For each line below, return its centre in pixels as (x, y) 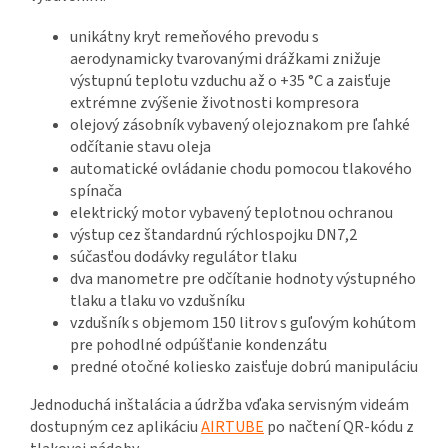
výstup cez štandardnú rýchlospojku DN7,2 (213, 235)
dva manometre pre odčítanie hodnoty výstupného (243, 279)
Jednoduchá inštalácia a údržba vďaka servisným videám (219, 405)
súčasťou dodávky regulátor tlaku (183, 257)
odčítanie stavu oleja (140, 147)
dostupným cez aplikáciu (115, 427)
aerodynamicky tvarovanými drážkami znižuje (225, 59)
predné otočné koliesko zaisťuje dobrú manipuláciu (244, 367)
